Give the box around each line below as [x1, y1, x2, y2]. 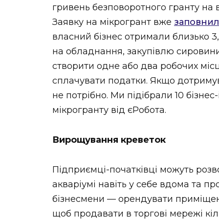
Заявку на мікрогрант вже [52, 17, 174, 28]
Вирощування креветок [52, 134, 166, 145]
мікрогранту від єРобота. [52, 105, 166, 116]
